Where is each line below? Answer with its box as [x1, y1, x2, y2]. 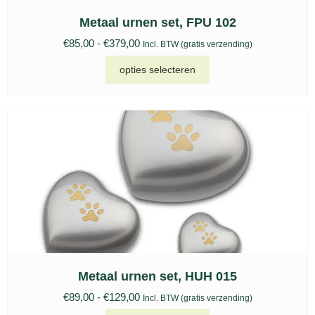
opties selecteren [120, 63, 195, 75]
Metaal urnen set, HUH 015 [78, 269, 237, 283]
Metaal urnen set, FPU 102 [79, 15, 236, 30]
